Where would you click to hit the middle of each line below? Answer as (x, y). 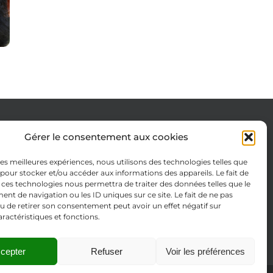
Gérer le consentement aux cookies (107, 137)
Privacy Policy (35, 190)
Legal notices (34, 166)
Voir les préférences (205, 251)
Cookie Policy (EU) (44, 142)
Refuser (106, 251)
